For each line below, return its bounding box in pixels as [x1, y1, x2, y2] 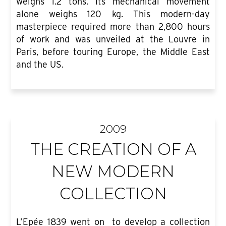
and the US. [16, 59, 64, 70]
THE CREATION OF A [30, 139, 196, 159]
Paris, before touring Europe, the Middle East [16, 46, 210, 58]
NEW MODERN [51, 161, 175, 182]
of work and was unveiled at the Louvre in [16, 34, 210, 45]
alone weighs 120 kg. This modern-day [16, 9, 210, 20]
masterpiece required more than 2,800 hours [16, 21, 210, 32]
